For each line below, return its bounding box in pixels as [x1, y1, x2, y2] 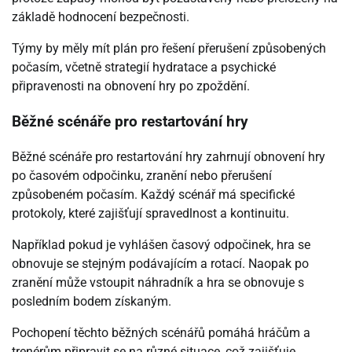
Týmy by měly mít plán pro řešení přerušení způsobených [12, 41, 326, 57]
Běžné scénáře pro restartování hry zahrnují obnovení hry [12, 148, 325, 164]
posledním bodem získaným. [12, 293, 171, 309]
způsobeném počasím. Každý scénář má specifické [12, 186, 295, 202]
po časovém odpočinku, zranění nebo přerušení [12, 167, 272, 183]
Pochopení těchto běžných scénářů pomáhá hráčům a [12, 324, 310, 340]
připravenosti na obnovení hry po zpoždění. [12, 79, 250, 94]
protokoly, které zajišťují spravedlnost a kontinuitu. [12, 205, 289, 221]
